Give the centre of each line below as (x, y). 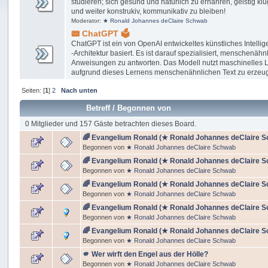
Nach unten (79, 91)
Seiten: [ (33, 91)
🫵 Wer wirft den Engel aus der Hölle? (146, 255)
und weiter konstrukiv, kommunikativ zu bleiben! (149, 11)
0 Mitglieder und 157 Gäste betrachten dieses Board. (111, 124)
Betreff (98, 108)
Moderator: (87, 20)
